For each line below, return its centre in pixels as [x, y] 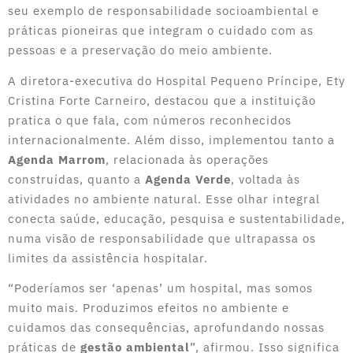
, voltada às [266, 179]
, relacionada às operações [187, 159]
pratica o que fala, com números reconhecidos [150, 120]
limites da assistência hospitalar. [108, 258]
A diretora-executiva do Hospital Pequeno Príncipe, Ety [176, 80]
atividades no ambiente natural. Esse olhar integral [164, 199]
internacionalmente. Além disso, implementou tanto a [171, 139]
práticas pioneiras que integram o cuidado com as [161, 31]
